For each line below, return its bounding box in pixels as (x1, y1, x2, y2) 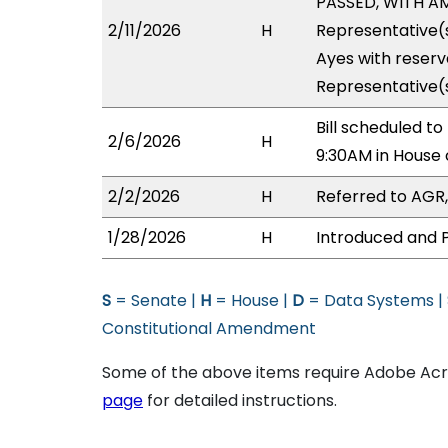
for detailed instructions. (143, 389, 337, 412)
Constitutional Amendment (102, 317, 316, 340)
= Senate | (111, 289, 200, 312)
